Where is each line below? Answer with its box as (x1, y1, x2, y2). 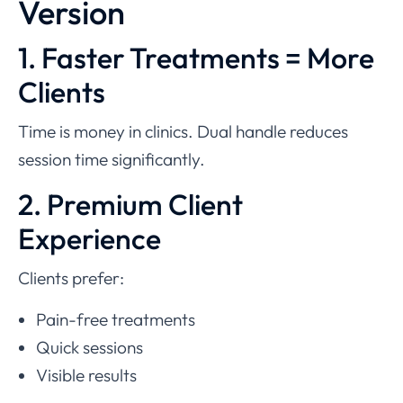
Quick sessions (36, 336, 143, 358)
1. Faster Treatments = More (18, 39, 374, 76)
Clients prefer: (18, 266, 124, 289)
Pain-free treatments (36, 308, 195, 330)
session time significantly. (18, 148, 205, 170)
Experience (18, 219, 161, 256)
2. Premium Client (18, 185, 243, 222)
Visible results (36, 363, 137, 386)
